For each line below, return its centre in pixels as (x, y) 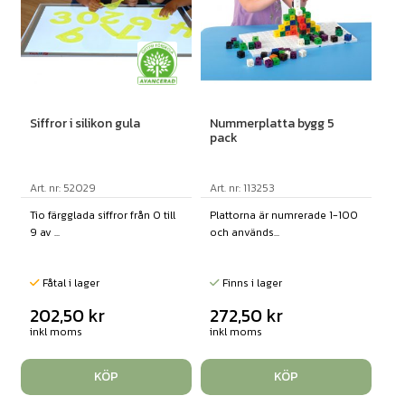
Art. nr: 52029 (62, 188)
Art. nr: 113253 (242, 188)
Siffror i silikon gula (85, 124)
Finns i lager (250, 283)
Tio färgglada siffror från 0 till (102, 216)
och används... (244, 233)
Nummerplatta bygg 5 (272, 124)
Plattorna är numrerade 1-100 (283, 216)
